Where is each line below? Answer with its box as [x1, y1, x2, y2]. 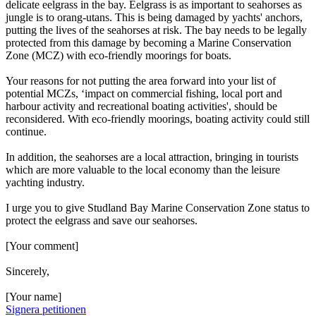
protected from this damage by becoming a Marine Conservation [6, 37, 291, 49]
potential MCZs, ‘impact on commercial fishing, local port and [6, 87, 282, 100]
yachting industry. [6, 176, 85, 189]
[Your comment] [6, 240, 78, 253]
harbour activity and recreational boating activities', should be [6, 100, 277, 113]
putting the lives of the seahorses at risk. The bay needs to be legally [6, 24, 307, 37]
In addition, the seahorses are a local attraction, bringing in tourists [6, 151, 298, 164]
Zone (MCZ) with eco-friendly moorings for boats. [6, 49, 231, 62]
